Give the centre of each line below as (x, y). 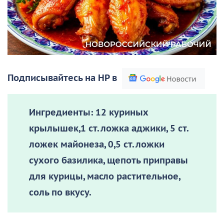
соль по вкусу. (60, 193)
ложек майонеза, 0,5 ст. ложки (96, 145)
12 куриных (122, 113)
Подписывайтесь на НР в (62, 78)
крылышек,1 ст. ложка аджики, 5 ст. (108, 129)
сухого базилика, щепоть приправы (108, 161)
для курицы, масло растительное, (104, 177)
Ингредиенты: (61, 113)
